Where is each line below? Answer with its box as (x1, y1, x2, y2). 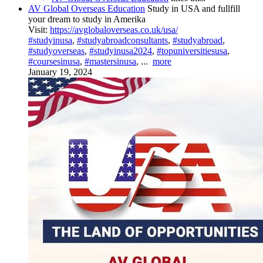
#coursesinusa (28, 56, 80, 67)
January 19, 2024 (28, 67, 92, 77)
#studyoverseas (28, 46, 85, 56)
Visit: (28, 25, 50, 35)
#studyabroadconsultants (77, 35, 168, 46)
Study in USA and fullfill (147, 4, 240, 14)
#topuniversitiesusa (157, 46, 227, 56)
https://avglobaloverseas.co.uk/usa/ (50, 25, 178, 35)
